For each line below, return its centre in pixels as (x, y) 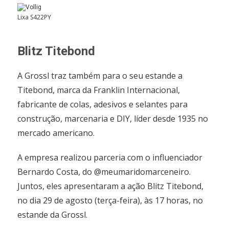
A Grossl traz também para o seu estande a (100, 76)
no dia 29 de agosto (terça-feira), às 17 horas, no (110, 201)
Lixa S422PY (35, 17)
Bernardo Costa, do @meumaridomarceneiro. (104, 172)
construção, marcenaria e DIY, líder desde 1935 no (113, 119)
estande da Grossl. (53, 215)
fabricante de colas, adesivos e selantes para (103, 105)
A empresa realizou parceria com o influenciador (110, 158)
